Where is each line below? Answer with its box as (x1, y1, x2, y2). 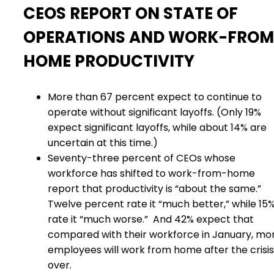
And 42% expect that (153, 212, 254, 226)
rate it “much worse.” (48, 212, 148, 226)
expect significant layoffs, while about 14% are (48, 120, 267, 135)
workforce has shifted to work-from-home (48, 166, 255, 180)
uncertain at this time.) (48, 136, 158, 150)
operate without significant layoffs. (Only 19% (48, 105, 261, 119)
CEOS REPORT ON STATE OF (23, 2, 238, 24)
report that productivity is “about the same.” (48, 182, 261, 196)
